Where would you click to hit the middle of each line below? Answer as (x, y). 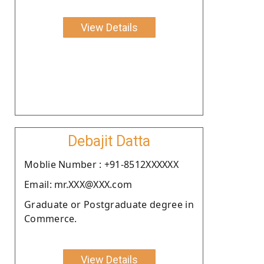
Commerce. (51, 218)
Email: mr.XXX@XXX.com (78, 184)
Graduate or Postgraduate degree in (109, 204)
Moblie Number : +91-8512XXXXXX (101, 164)
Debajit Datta (109, 141)
